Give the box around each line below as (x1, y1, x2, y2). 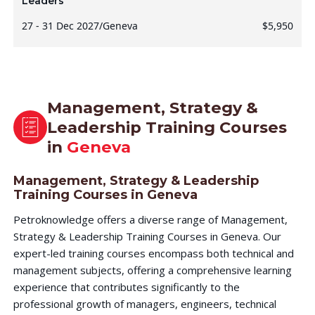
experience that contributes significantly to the (13, 279, 240, 294)
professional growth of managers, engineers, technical (13, 296, 276, 311)
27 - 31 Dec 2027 (21, 19, 99, 32)
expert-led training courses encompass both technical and (13, 245, 294, 260)
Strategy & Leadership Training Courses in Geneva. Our (13, 229, 281, 243)
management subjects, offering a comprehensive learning (13, 262, 292, 277)
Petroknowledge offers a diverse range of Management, (13, 212, 288, 226)
